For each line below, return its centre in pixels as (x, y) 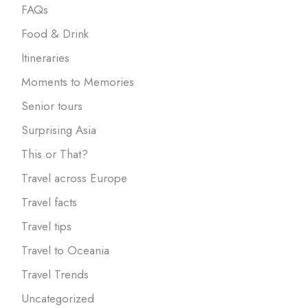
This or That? (55, 154)
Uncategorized (58, 298)
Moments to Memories (78, 81)
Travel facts (49, 202)
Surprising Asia (59, 130)
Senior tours (52, 106)
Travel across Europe (75, 178)
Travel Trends (55, 274)
